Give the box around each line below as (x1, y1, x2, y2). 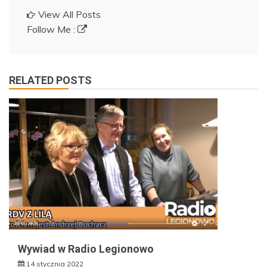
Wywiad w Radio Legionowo (18, 242, 154, 255)
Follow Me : (27, 23, 77, 35)
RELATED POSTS (9, 73, 92, 86)
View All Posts (38, 8, 101, 20)
